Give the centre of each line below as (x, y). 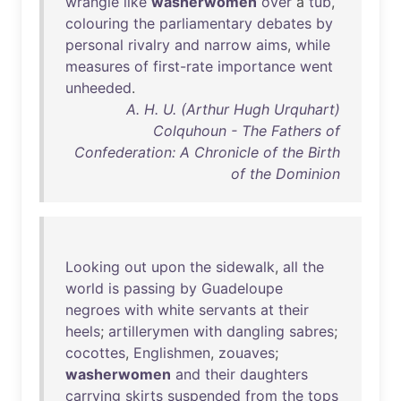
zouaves (247, 353)
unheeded (98, 88)
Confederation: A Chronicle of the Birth (207, 152)
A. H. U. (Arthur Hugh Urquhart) (233, 109)
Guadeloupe (242, 288)
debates (284, 23)
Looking (93, 267)
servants (227, 310)
